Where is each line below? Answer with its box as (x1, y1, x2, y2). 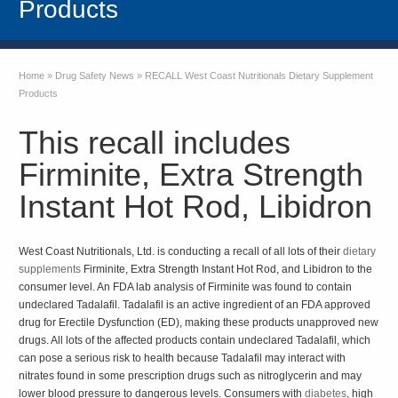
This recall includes (19, 123, 291, 161)
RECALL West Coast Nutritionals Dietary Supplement (145, 69, 374, 81)
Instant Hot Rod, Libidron (19, 187, 373, 225)
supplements (19, 262, 82, 275)
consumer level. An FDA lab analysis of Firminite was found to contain (19, 280, 353, 293)
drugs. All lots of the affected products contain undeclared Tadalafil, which (19, 333, 371, 346)
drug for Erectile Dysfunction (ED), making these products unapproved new (19, 315, 379, 329)
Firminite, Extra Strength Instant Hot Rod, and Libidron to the (81, 262, 373, 275)
